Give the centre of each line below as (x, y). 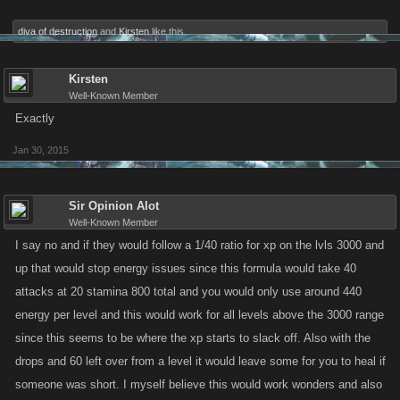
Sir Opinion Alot (114, 206)
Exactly (35, 118)
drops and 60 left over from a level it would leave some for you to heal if (200, 361)
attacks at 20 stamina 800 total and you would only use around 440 (188, 292)
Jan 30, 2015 (41, 150)
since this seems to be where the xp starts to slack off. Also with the (193, 338)
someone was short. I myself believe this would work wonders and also (199, 384)
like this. (168, 31)
